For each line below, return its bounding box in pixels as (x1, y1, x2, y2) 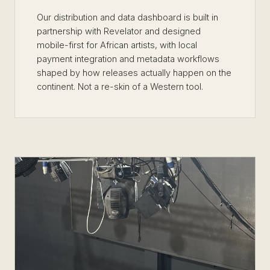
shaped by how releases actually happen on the (37, 67, 231, 78)
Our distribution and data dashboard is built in (37, 12, 218, 22)
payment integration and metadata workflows (37, 54, 219, 64)
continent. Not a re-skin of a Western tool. (37, 81, 203, 92)
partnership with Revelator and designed (37, 26, 201, 36)
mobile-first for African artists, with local (37, 40, 197, 50)
